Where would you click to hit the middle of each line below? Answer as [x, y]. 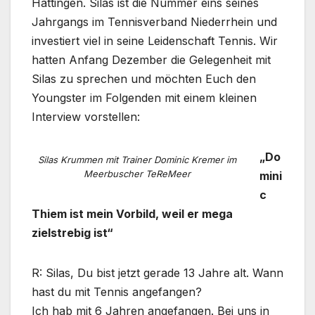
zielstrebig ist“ [72, 233]
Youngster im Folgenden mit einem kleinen [144, 98]
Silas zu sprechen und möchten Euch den [144, 79]
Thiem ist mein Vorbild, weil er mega [132, 214]
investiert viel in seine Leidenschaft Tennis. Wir [155, 41]
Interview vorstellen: [86, 117]
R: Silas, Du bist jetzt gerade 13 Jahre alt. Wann [157, 273]
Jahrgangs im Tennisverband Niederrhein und [154, 22]
